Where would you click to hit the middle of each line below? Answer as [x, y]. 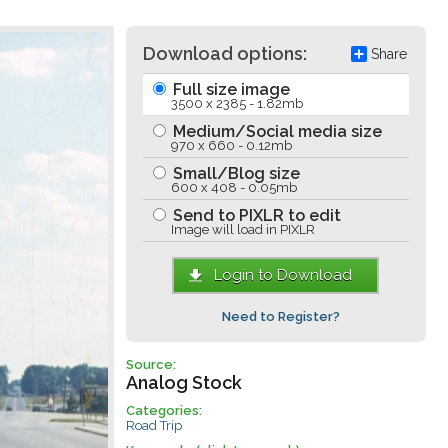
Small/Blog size [234, 173]
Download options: [224, 53]
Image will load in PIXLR [242, 229]
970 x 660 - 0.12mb [231, 145]
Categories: [163, 410]
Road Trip [153, 425]
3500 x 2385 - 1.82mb [236, 103]
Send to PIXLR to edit [254, 215]
